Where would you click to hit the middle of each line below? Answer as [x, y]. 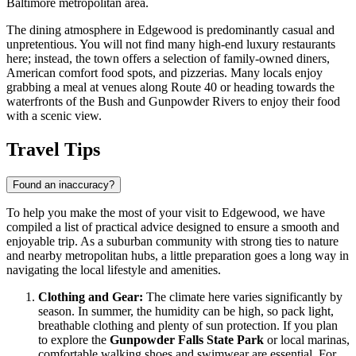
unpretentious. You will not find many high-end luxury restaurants [171, 44]
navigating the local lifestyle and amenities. [114, 270]
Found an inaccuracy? [64, 185]
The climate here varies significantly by [243, 297]
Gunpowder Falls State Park [187, 340]
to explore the [74, 340]
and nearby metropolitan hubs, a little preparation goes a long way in [178, 256]
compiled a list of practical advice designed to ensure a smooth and [173, 227]
